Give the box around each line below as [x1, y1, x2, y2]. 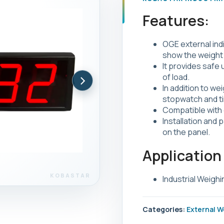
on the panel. [162, 126, 210, 137]
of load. [162, 71, 189, 82]
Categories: [142, 204, 185, 214]
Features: [142, 10, 209, 30]
